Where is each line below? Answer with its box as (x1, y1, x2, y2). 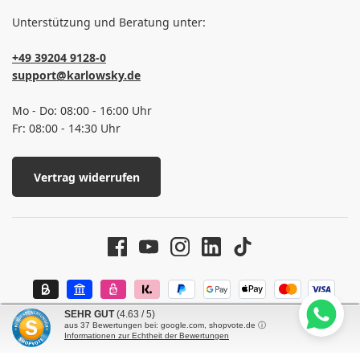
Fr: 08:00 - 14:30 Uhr (12, 121, 121, 137)
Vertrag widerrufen (33, 169, 140, 185)
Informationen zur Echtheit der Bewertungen (64, 331, 229, 340)
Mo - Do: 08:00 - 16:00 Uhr (12, 103, 152, 119)
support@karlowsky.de (12, 67, 141, 84)
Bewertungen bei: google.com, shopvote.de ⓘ (90, 321, 266, 329)
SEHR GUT (64, 309, 114, 320)
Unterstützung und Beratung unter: (12, 14, 206, 31)
